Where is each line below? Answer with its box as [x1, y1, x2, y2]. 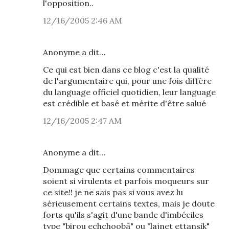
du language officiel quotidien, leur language [43, 87, 216, 97]
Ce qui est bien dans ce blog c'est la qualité [43, 64, 209, 75]
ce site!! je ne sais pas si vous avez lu [43, 187, 183, 197]
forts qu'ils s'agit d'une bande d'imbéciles [43, 210, 203, 220]
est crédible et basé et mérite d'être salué [43, 98, 206, 108]
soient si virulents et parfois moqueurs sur [43, 176, 209, 186]
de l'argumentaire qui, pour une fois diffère [43, 76, 212, 86]
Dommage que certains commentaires [43, 165, 195, 175]
